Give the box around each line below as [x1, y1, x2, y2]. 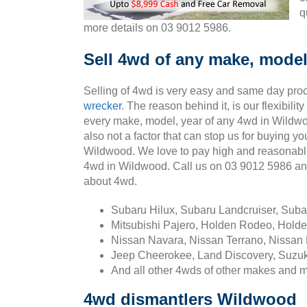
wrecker [84, 100, 121, 112]
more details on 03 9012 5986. [84, 22, 231, 34]
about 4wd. [84, 175, 137, 187]
